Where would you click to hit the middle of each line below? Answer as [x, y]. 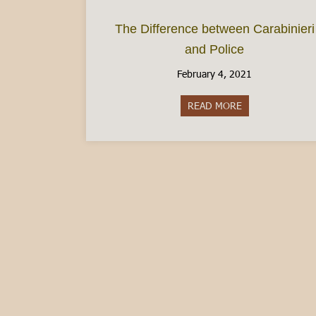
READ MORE [214, 106]
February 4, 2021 [215, 74]
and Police [215, 50]
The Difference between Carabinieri [214, 29]
